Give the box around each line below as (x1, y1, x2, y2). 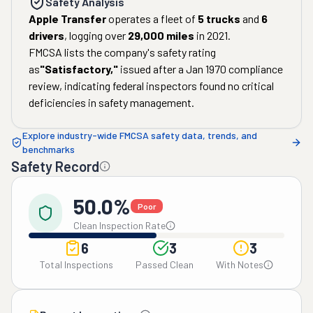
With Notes (216, 259, 263, 270)
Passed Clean (136, 259, 194, 270)
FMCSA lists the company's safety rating (29, 45, 216, 59)
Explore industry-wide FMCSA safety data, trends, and (22, 129, 257, 141)
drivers (29, 29, 64, 42)
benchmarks (22, 143, 75, 155)
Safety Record (11, 158, 99, 175)
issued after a (118, 62, 184, 75)
